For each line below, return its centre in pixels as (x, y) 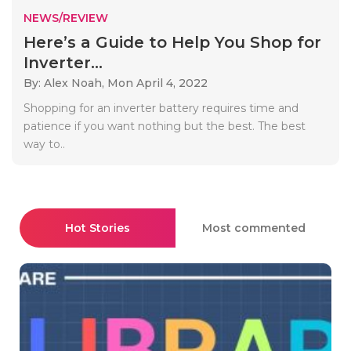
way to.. (44, 144)
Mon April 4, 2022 (157, 83)
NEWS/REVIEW (66, 18)
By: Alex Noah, (65, 83)
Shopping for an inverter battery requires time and (161, 108)
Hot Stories (98, 228)
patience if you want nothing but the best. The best (165, 126)
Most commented (253, 228)
